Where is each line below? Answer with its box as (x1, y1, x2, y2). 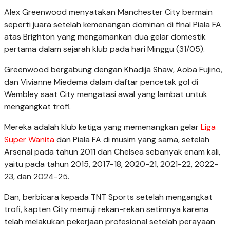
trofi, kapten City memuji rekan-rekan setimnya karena (4, 203, 208, 215)
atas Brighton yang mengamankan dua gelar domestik (4, 31, 206, 42)
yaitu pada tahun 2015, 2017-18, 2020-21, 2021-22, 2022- (4, 158, 218, 169)
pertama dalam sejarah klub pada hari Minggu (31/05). (4, 43, 205, 54)
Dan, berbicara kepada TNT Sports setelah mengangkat (4, 191, 213, 202)
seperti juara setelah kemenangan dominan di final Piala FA (4, 18, 221, 30)
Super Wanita (4, 133, 54, 145)
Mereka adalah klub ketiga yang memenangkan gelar (4, 121, 201, 132)
